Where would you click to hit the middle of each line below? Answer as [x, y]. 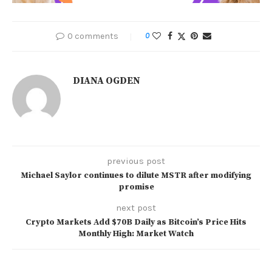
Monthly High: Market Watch [136, 233]
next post [136, 207]
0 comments [93, 36]
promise [136, 187]
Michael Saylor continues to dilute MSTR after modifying [136, 175]
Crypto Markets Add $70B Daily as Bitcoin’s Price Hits [136, 222]
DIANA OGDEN [107, 80]
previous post [136, 161]
